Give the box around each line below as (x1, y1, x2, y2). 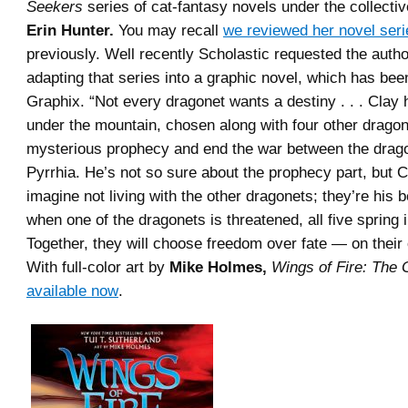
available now (26, 281, 118, 300)
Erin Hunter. (26, 21, 114, 39)
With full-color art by (26, 258, 169, 276)
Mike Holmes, (169, 258, 267, 276)
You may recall (114, 21, 223, 39)
